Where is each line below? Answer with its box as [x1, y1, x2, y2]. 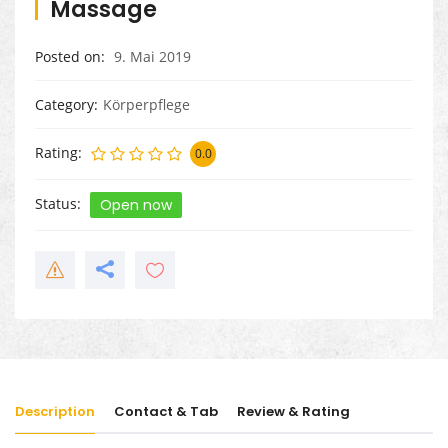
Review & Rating [237, 402, 350, 422]
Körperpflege [103, 94, 190, 114]
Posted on [35, 46, 101, 66]
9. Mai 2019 [110, 46, 191, 66]
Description [15, 402, 95, 422]
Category [35, 94, 94, 114]
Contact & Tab [114, 402, 218, 422]
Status [35, 193, 77, 213]
